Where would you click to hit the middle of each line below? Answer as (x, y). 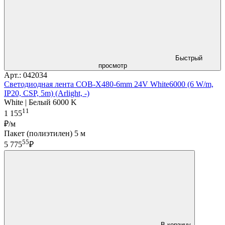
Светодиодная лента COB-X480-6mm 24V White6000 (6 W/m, (109, 84)
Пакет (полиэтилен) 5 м (45, 134)
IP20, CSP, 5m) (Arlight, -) (47, 93)
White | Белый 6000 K (40, 102)
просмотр (113, 66)
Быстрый (189, 58)
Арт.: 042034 (26, 75)
